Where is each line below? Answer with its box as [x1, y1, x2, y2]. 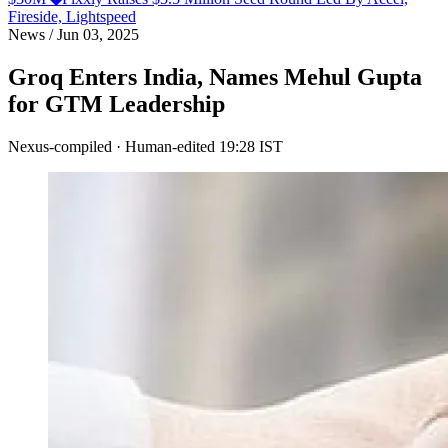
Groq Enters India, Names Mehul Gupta [8, 63, 422, 90]
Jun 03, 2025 [53, 26, 139, 43]
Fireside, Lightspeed [8, 8, 136, 25]
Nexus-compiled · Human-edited [8, 137, 215, 155]
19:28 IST [219, 137, 283, 155]
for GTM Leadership [8, 90, 225, 117]
